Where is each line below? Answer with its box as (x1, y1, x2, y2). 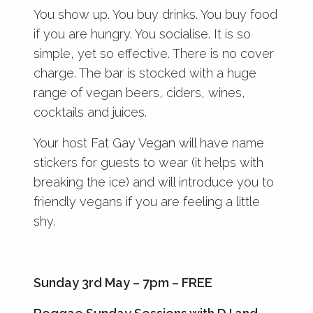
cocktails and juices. (34, 104, 147, 119)
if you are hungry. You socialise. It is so (34, 26, 251, 41)
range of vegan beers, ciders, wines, (34, 85, 245, 100)
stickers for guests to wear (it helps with (34, 154, 263, 170)
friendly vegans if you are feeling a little (34, 194, 260, 209)
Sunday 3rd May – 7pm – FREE (34, 275, 212, 290)
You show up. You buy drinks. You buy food (34, 6, 277, 22)
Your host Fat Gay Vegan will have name (34, 135, 264, 150)
